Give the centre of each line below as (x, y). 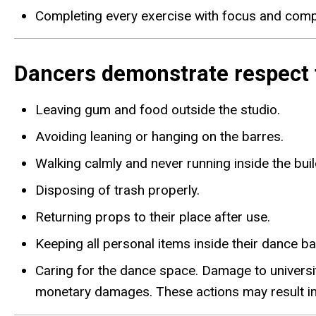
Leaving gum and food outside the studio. (158, 110)
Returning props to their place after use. (153, 217)
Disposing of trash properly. (117, 190)
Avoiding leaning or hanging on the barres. (159, 137)
